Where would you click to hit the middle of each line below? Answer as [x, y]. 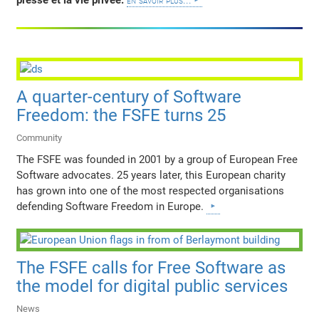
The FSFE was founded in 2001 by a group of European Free [157, 160]
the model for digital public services [152, 287]
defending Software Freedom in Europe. [112, 207]
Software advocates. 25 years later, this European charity [151, 176]
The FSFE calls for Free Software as [151, 268]
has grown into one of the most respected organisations [151, 191]
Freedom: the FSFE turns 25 [121, 116]
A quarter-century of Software [129, 97]
